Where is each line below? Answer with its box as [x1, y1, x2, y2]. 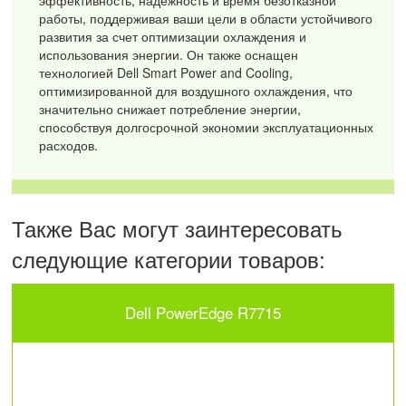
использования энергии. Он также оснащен [39, 44, 299, 63]
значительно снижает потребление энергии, [39, 99, 302, 118]
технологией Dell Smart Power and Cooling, [39, 63, 294, 82]
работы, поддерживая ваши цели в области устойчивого [39, 8, 373, 27]
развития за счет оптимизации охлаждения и [39, 26, 307, 45]
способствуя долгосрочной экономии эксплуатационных [39, 117, 374, 136]
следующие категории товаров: [12, 242, 326, 275]
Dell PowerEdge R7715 [125, 301, 281, 324]
